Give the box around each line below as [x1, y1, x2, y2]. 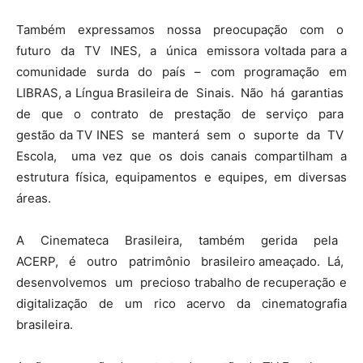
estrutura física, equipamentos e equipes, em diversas [16, 169, 347, 185]
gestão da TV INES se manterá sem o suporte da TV [16, 126, 347, 143]
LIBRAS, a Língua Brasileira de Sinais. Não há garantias [16, 84, 347, 100]
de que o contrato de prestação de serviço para [16, 105, 347, 122]
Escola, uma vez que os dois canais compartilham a [16, 147, 347, 164]
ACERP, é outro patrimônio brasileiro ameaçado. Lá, [16, 253, 347, 269]
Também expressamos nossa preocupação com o [16, 21, 347, 37]
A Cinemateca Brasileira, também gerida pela [16, 232, 347, 248]
